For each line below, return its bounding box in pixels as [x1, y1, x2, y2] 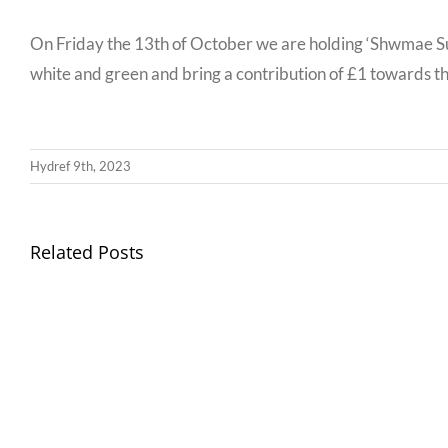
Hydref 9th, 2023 [30, 158, 131, 174]
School [172, 384, 246, 409]
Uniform [172, 413, 261, 438]
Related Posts [30, 240, 144, 264]
